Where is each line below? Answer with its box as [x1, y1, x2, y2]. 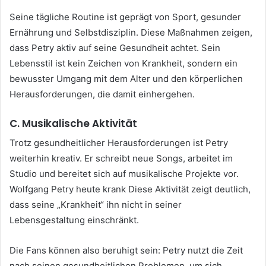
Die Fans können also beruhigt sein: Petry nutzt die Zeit [9, 245, 243, 256]
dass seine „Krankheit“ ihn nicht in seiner [9, 199, 182, 211]
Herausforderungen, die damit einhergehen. [9, 88, 195, 100]
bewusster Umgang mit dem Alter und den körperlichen [9, 72, 243, 84]
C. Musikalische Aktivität [9, 116, 137, 131]
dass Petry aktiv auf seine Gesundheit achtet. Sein [9, 42, 220, 53]
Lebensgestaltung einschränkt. [9, 214, 139, 226]
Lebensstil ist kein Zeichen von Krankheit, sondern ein [9, 57, 237, 69]
